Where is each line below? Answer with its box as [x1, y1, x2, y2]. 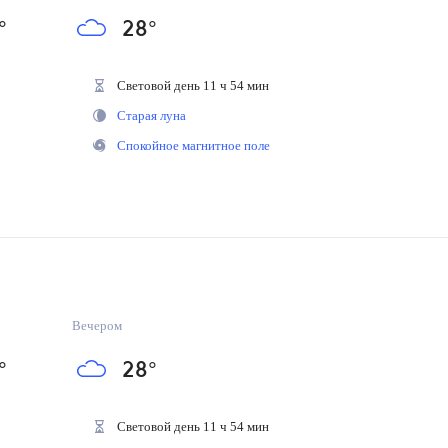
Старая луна [110, 108, 184, 123]
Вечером [71, 318, 125, 333]
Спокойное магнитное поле [110, 138, 279, 153]
